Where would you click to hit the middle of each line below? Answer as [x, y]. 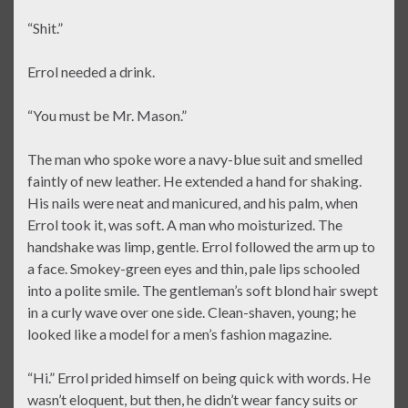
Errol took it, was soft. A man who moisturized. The [185, 225]
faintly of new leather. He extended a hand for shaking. [194, 181]
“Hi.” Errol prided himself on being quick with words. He [199, 378]
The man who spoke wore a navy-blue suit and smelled [195, 159]
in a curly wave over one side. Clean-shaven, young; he [192, 312]
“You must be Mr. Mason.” [107, 116]
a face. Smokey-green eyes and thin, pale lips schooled [194, 269]
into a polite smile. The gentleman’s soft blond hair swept [203, 291]
